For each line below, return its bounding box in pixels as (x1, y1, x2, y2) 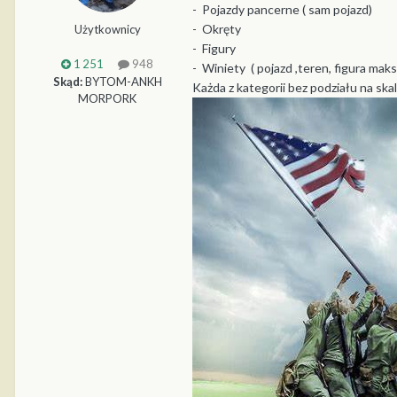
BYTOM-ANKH (82, 74, 162, 89)
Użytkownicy (74, 22, 141, 37)
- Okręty (192, 20, 241, 36)
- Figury (192, 40, 238, 56)
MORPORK (78, 90, 136, 105)
